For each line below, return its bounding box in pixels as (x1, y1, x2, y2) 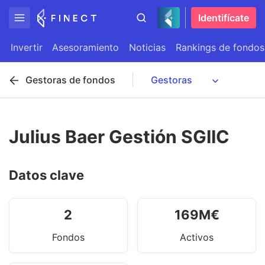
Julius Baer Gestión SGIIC (9, 126, 230, 147)
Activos (180, 231, 214, 243)
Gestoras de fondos (25, 74, 115, 86)
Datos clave (9, 167, 84, 183)
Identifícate (198, 12, 249, 24)
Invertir (11, 41, 43, 53)
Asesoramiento (52, 41, 119, 53)
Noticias (129, 41, 166, 53)
